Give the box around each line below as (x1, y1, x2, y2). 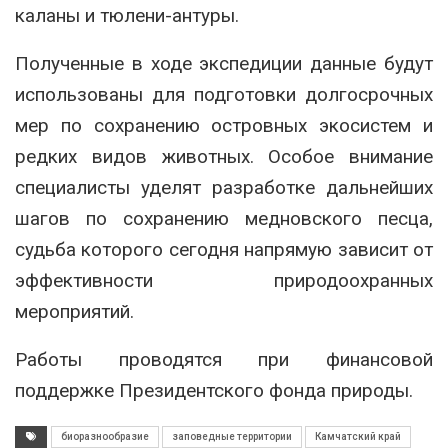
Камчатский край (315, 431, 401, 443)
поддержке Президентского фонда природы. (15, 379, 413, 403)
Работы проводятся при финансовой (15, 348, 433, 372)
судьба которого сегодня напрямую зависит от (15, 238, 433, 262)
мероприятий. (15, 300, 134, 324)
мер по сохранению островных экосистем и (15, 114, 433, 138)
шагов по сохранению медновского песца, (15, 207, 433, 231)
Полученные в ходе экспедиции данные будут (15, 52, 433, 76)
